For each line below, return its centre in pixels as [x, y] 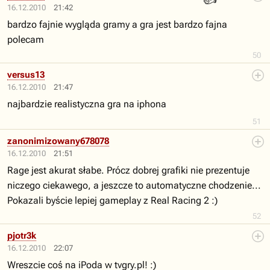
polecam [26, 39]
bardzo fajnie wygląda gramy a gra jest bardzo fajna [117, 24]
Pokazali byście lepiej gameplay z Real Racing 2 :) [112, 200]
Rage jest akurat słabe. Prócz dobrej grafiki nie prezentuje [128, 170]
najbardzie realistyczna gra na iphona [87, 104]
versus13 [26, 75]
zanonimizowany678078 [58, 141]
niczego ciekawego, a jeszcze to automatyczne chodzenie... [134, 185]
